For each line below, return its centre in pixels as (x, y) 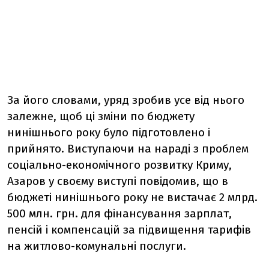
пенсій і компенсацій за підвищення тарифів (129, 230)
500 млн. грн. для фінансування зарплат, (119, 213)
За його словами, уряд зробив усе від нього (126, 100)
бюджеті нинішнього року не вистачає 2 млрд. (132, 197)
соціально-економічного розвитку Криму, (119, 165)
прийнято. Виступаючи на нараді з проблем (128, 149)
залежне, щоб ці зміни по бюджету (101, 116)
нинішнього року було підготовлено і (109, 132)
